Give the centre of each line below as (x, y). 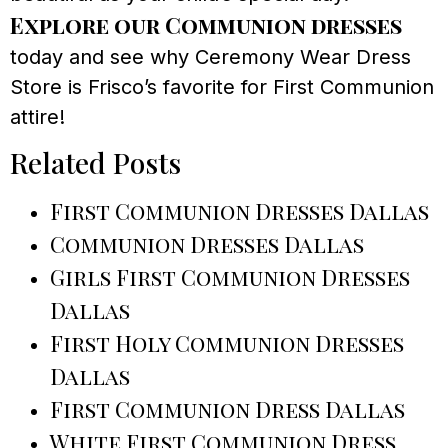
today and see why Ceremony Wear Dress (210, 56)
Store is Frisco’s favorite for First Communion (222, 86)
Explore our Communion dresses (206, 24)
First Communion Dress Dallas (227, 409)
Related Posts (95, 163)
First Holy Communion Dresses (227, 343)
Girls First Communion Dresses (230, 277)
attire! (37, 116)
